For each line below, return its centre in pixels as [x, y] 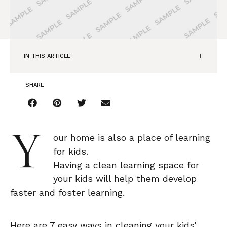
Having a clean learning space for [126, 165]
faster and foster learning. [67, 192]
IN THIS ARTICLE [47, 56]
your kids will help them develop [125, 178]
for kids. [71, 151]
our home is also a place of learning [132, 137]
